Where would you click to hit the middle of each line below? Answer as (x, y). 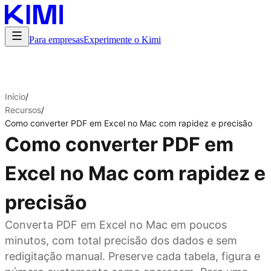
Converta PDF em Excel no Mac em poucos (116, 225)
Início (15, 96)
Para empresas (56, 40)
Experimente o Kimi (122, 40)
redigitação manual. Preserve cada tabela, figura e (132, 256)
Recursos (23, 110)
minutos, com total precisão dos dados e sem (121, 240)
